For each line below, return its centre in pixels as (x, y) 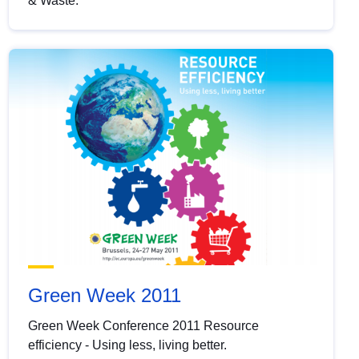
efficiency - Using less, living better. (127, 345)
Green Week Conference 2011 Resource (143, 326)
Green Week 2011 (104, 296)
